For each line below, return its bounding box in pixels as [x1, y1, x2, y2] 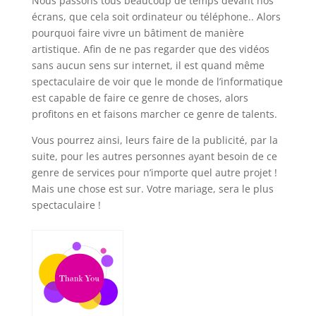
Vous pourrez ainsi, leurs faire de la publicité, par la [31, 133, 278, 147]
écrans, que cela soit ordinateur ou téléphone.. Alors [31, 10, 281, 24]
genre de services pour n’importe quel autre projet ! [31, 166, 277, 180]
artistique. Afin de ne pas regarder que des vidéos [31, 42, 269, 56]
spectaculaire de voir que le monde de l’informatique [31, 75, 283, 89]
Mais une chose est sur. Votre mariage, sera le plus [31, 182, 274, 196]
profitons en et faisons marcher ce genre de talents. [31, 107, 277, 121]
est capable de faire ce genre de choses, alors [31, 91, 248, 105]
